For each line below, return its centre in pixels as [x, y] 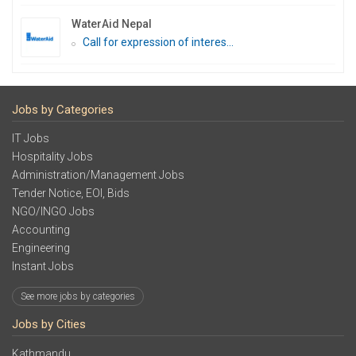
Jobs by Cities [49, 324]
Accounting [41, 230]
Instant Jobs [43, 266]
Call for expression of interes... [158, 42]
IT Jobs [31, 138]
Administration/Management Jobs [98, 175]
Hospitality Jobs [52, 157]
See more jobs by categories [78, 296]
